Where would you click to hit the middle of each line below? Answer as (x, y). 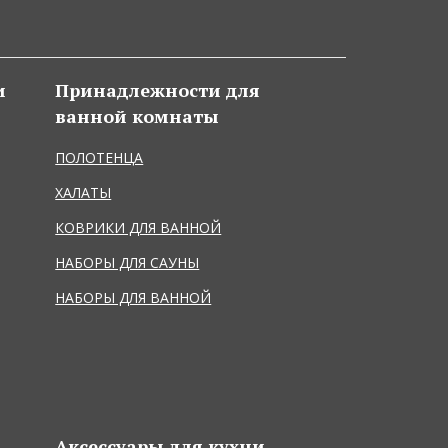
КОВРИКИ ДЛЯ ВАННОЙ (138, 227)
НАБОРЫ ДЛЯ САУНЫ (127, 262)
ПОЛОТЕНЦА (99, 157)
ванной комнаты (137, 115)
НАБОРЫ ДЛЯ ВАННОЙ (133, 297)
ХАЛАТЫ (83, 192)
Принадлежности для (158, 89)
